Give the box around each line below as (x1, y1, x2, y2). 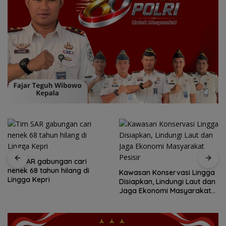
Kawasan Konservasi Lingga (119, 167, 215, 177)
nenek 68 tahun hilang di (8, 165, 89, 175)
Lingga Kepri (8, 175, 50, 184)
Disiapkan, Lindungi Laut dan (119, 177, 215, 186)
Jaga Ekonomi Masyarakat (119, 186, 211, 195)
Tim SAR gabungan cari (8, 156, 87, 166)
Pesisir (119, 195, 140, 204)
